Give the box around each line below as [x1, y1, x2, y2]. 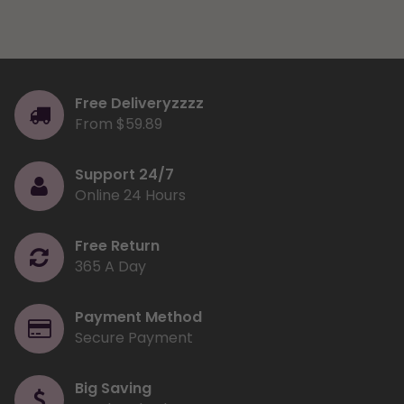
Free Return [75, 234, 160, 256]
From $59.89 [75, 113, 162, 134]
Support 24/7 [75, 163, 174, 185]
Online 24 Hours [75, 184, 186, 206]
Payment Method [75, 306, 202, 327]
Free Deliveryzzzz [75, 92, 204, 114]
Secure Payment [75, 326, 193, 348]
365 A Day [75, 255, 146, 277]
